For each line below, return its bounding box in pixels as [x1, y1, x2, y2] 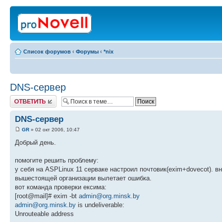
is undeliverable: [76, 201, 124, 209]
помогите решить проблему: [15, 157, 99, 165]
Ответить [10, 95, 34, 101]
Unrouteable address [15, 210, 74, 218]
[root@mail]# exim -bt [15, 192, 79, 200]
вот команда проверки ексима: [15, 183, 107, 191]
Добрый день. [15, 139, 56, 147]
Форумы [76, 49, 99, 55]
